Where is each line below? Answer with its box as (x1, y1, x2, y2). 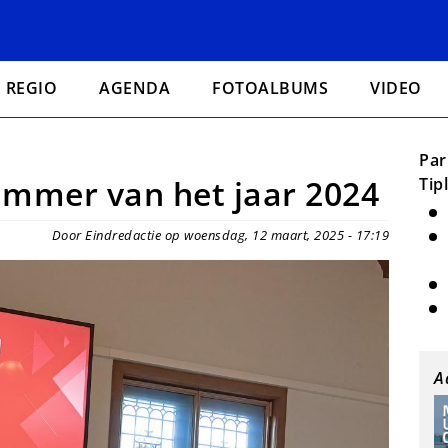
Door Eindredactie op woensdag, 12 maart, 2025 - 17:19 (51, 226, 389, 244)
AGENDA (99, 77, 171, 99)
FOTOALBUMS (212, 77, 329, 99)
